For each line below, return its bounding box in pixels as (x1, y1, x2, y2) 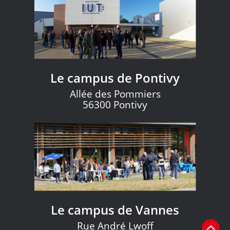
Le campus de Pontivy (50, 69, 180, 86)
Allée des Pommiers (69, 87, 161, 101)
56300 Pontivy (83, 98, 147, 111)
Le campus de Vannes (51, 201, 179, 218)
